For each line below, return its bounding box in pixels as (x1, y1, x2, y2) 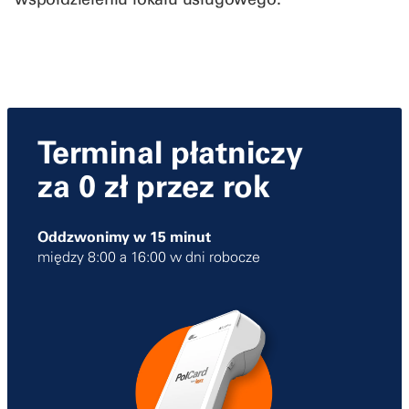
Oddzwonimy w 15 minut (37, 226, 211, 246)
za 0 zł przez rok (37, 165, 270, 205)
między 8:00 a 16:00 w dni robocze (37, 246, 260, 266)
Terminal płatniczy (37, 131, 303, 172)
